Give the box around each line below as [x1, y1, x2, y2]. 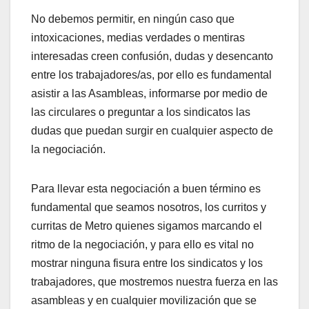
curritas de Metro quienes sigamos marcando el [31, 219, 262, 232]
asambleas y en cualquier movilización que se [31, 294, 257, 306]
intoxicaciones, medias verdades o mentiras [31, 31, 245, 43]
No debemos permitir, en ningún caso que [31, 12, 235, 25]
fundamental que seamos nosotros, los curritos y [31, 201, 266, 213]
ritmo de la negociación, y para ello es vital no [31, 238, 254, 250]
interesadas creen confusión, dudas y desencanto [31, 50, 273, 62]
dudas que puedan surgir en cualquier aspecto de [31, 124, 273, 137]
